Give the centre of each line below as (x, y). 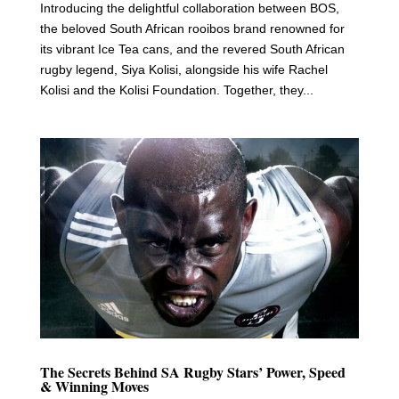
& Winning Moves (94, 386)
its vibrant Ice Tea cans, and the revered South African (192, 49)
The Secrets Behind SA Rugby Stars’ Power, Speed (192, 372)
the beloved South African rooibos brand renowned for (192, 29)
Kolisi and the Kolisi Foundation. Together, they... (176, 90)
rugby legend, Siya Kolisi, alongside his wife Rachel (183, 70)
